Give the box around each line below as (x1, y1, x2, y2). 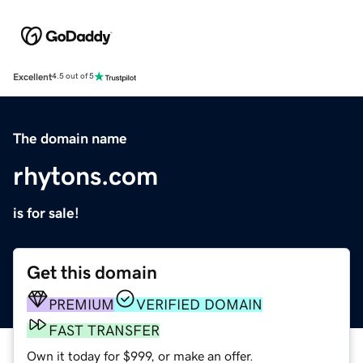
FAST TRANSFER (49, 322, 160, 338)
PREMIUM (49, 297, 114, 312)
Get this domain (27, 263, 157, 282)
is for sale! (13, 205, 79, 220)
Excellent (13, 71, 52, 82)
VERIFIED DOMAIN (136, 297, 263, 312)
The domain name (13, 130, 127, 146)
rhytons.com (13, 162, 158, 189)
